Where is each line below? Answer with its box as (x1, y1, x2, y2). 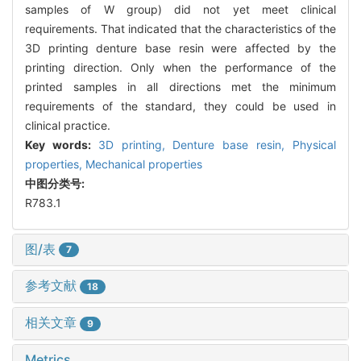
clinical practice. (25, 118, 110, 132)
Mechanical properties (85, 156, 202, 171)
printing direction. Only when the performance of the (25, 60, 336, 74)
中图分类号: (25, 176, 87, 190)
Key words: (25, 137, 98, 151)
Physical (293, 137, 337, 151)
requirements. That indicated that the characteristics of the (25, 21, 336, 35)
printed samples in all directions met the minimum (25, 79, 336, 93)
